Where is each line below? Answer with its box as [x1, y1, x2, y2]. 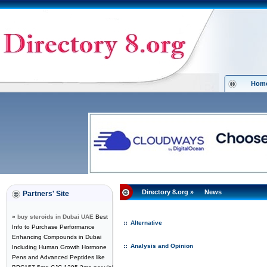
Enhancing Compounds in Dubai [12, 234, 101, 240]
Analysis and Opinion [131, 243, 193, 249]
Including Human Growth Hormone [12, 244, 107, 250]
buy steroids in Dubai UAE [17, 213, 94, 220]
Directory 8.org [142, 188, 188, 195]
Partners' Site [23, 190, 69, 198]
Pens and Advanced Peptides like [12, 254, 105, 260]
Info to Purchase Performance [12, 223, 95, 230]
